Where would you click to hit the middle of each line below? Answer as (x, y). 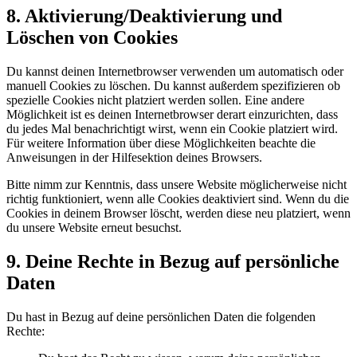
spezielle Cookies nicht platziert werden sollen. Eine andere (155, 100)
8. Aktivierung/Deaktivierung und (144, 16)
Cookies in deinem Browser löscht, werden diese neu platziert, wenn (178, 214)
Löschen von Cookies (92, 38)
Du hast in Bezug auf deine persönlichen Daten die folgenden (161, 317)
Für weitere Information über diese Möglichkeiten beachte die (161, 143)
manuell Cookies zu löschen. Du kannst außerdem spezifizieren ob (173, 86)
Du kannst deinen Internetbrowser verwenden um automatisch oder (175, 72)
